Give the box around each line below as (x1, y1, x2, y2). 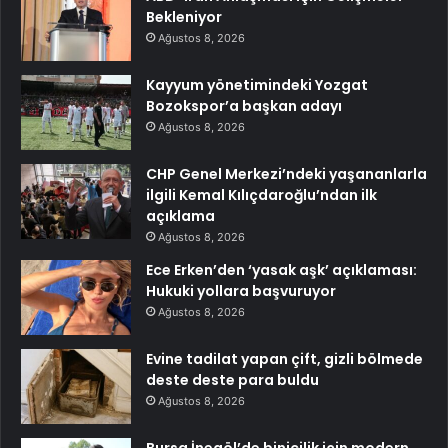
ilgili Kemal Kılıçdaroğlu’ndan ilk (146, 184, 377, 205)
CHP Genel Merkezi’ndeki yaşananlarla (146, 163, 427, 184)
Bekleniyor (146, 6, 222, 27)
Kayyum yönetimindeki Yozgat (146, 74, 368, 95)
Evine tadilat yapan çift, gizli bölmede (146, 348, 423, 369)
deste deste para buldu (146, 369, 319, 390)
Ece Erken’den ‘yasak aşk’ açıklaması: (146, 259, 417, 280)
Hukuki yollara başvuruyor (146, 280, 336, 301)
